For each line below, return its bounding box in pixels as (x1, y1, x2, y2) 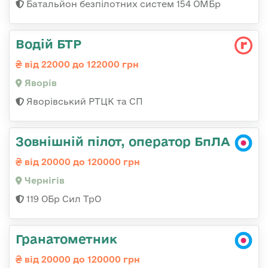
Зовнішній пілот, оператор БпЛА (16, 134, 230, 149)
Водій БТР (16, 36, 81, 51)
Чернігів (22, 175, 65, 186)
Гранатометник (16, 232, 117, 246)
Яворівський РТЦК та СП (24, 96, 143, 107)
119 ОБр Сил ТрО (24, 194, 101, 205)
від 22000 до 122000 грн (22, 59, 139, 70)
